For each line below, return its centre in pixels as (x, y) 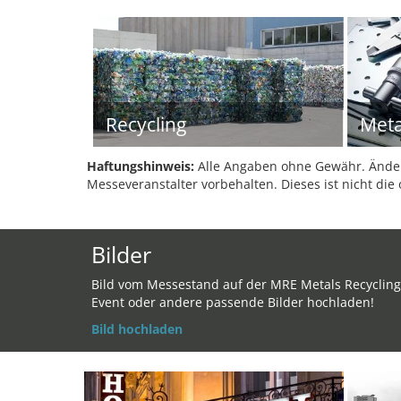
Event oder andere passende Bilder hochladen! (233, 302)
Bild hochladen (137, 329)
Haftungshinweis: (141, 166)
